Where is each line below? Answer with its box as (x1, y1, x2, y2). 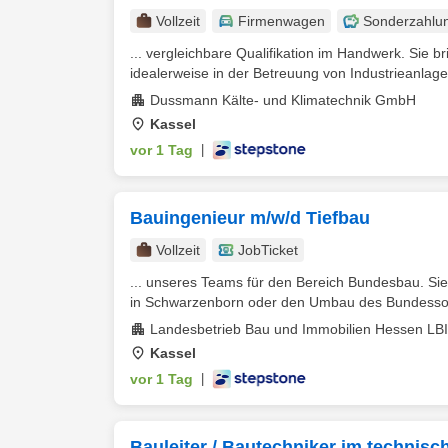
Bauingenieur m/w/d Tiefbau (130, 208, 370, 228)
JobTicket (238, 242, 298, 258)
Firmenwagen (238, 13, 325, 29)
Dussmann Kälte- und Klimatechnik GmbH (150, 92, 416, 108)
